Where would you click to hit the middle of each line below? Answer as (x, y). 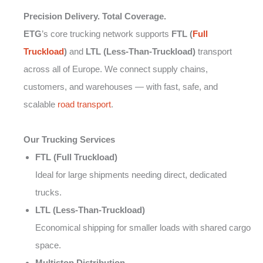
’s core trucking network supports (107, 34)
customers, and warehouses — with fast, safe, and (121, 87)
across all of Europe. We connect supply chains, (116, 69)
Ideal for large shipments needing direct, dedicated (131, 175)
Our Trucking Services (69, 140)
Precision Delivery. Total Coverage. (95, 16)
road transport (84, 104)
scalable (41, 104)
